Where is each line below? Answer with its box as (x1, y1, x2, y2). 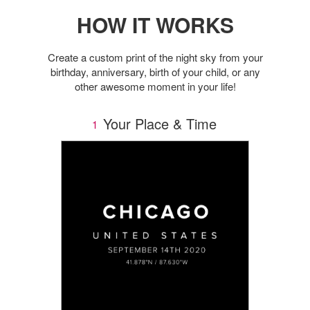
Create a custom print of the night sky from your (47, 50, 263, 65)
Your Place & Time (99, 113, 217, 134)
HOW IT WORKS (76, 10, 234, 40)
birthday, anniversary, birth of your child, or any (50, 64, 260, 80)
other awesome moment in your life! (74, 79, 236, 94)
